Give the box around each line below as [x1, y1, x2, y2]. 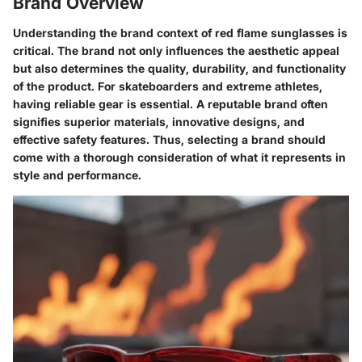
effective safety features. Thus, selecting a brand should [13, 133, 326, 146]
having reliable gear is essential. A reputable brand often [13, 97, 328, 111]
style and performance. [13, 168, 141, 182]
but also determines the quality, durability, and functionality [13, 61, 346, 75]
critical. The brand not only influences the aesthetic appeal [13, 44, 339, 57]
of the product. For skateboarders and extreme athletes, [13, 79, 322, 93]
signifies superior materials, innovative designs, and [13, 115, 305, 128]
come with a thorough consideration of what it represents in [13, 150, 346, 164]
